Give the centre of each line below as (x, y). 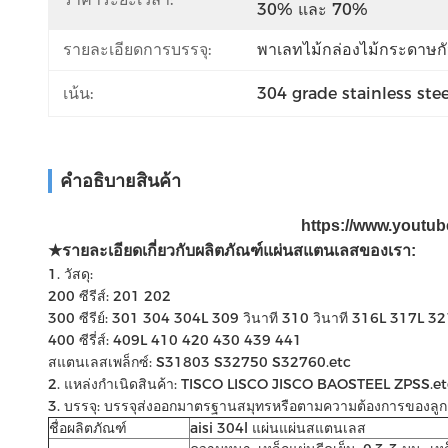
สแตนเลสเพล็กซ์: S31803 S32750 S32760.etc (199, 362)
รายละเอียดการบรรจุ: (137, 49)
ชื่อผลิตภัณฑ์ (88, 428)
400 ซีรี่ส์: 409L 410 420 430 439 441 (175, 340)
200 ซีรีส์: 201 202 (109, 296)
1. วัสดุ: (70, 274)
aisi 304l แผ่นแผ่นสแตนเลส (278, 428)
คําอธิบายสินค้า (120, 181)
